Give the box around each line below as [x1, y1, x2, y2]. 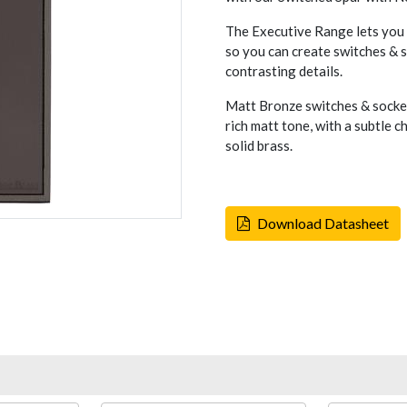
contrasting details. [225, 63, 342, 79]
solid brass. [225, 137, 295, 154]
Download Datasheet [257, 214, 389, 232]
